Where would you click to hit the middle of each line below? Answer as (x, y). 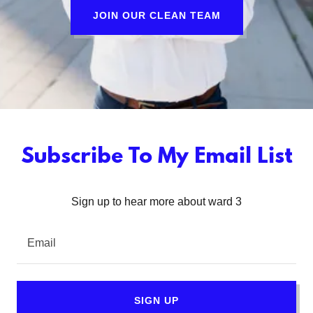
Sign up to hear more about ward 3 (156, 202)
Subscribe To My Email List (156, 158)
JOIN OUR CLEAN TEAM (156, 15)
